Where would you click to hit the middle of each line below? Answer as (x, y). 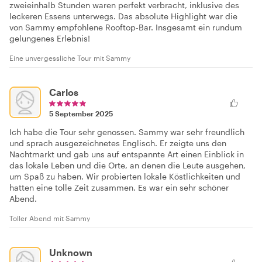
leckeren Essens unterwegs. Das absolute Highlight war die (123, 16)
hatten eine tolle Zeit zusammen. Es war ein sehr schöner (119, 187)
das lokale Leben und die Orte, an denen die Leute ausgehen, (127, 165)
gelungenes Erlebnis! (50, 38)
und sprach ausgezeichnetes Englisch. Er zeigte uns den (118, 143)
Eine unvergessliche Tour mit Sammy (70, 58)
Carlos (64, 92)
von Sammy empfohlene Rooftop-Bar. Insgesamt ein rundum (126, 27)
